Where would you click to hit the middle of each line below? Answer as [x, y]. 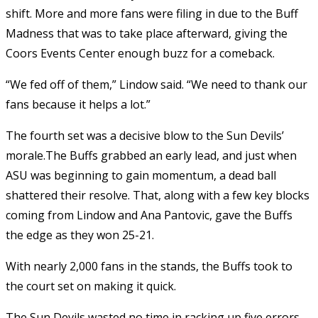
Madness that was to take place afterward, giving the [147, 33]
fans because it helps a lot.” [78, 104]
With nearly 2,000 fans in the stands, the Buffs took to [149, 266]
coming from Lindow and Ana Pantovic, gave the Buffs [149, 215]
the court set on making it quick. [91, 286]
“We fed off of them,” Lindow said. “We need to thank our [157, 84]
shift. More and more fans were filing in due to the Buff [152, 13]
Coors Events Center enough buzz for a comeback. [140, 53]
